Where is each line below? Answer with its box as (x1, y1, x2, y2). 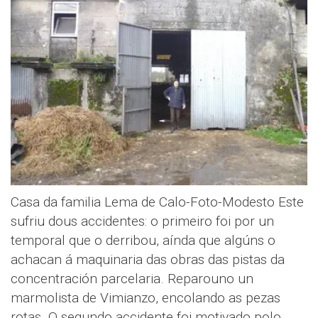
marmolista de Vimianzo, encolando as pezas (11, 289, 280, 306)
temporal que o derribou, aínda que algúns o (11, 231, 275, 248)
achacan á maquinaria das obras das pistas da (11, 251, 285, 268)
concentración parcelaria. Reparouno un (11, 270, 253, 287)
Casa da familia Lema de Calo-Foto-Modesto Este (11, 193, 304, 210)
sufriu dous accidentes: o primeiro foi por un (11, 212, 274, 229)
